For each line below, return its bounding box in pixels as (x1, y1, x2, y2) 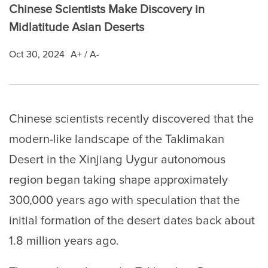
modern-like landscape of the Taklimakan (9, 133, 224, 146)
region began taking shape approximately (9, 174, 228, 187)
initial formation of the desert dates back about (9, 215, 255, 227)
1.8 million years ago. (9, 235, 119, 248)
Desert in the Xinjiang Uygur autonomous (9, 154, 226, 166)
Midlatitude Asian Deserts (9, 22, 144, 34)
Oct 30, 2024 (9, 50, 65, 60)
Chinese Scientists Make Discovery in (9, 4, 205, 16)
